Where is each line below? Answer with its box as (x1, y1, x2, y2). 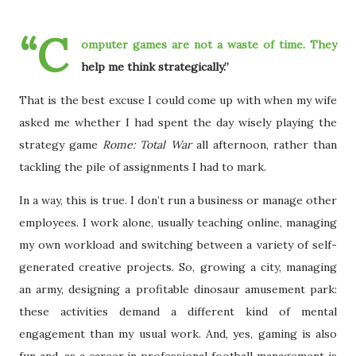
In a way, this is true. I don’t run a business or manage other (19, 193, 337, 208)
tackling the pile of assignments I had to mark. (19, 160, 266, 175)
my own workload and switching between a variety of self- (19, 238, 337, 253)
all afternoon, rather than (191, 137, 337, 153)
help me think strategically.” (81, 60, 229, 75)
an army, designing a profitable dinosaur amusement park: (19, 282, 337, 297)
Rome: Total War (103, 137, 192, 153)
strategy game (19, 137, 103, 153)
